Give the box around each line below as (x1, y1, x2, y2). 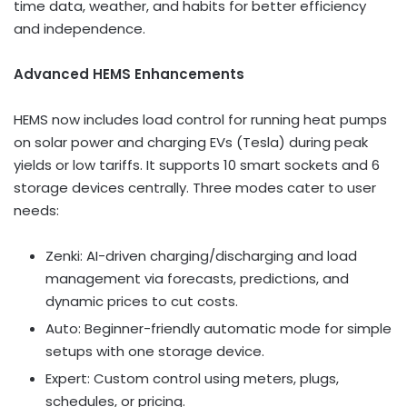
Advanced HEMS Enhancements (14, 65, 244, 84)
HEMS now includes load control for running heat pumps (14, 110, 387, 129)
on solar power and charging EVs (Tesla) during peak (14, 133, 368, 152)
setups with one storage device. (45, 342, 264, 361)
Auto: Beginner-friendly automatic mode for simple (45, 319, 392, 338)
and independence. (14, 19, 145, 38)
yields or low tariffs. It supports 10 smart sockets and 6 (14, 155, 380, 174)
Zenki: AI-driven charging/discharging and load (45, 246, 357, 265)
